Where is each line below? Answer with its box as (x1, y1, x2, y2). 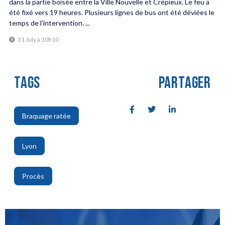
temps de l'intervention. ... (9, 18, 90, 27)
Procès (22, 172, 44, 181)
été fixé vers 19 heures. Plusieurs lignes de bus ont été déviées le (9, 8, 214, 17)
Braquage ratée (22, 111, 71, 121)
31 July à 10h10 (17, 36, 59, 44)
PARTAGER (158, 73, 211, 93)
